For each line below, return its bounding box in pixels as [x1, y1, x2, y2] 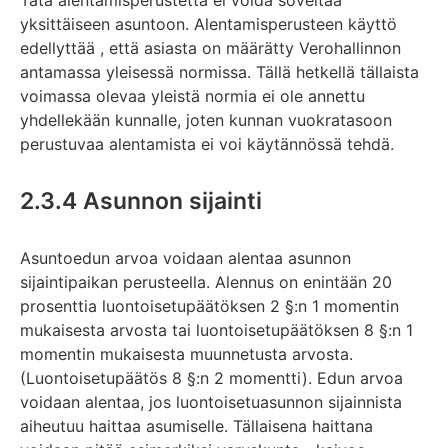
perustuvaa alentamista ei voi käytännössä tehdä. [20, 134, 394, 155]
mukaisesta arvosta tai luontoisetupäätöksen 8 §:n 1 [20, 319, 413, 340]
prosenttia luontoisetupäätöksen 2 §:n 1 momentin [20, 295, 399, 316]
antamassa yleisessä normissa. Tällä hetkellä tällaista [20, 62, 419, 83]
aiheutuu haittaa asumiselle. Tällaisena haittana [20, 415, 373, 436]
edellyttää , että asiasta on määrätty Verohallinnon [20, 38, 401, 59]
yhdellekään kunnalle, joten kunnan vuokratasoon [20, 110, 392, 131]
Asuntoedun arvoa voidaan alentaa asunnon [20, 247, 351, 268]
